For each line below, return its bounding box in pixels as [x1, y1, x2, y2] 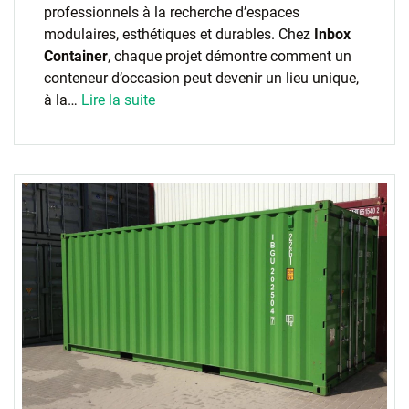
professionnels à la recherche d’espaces [44, 4, 299, 21]
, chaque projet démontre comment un [108, 47, 351, 65]
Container [44, 47, 108, 65]
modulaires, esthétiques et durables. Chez [44, 26, 314, 43]
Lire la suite [81, 91, 155, 109]
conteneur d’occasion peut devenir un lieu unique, [44, 69, 359, 87]
